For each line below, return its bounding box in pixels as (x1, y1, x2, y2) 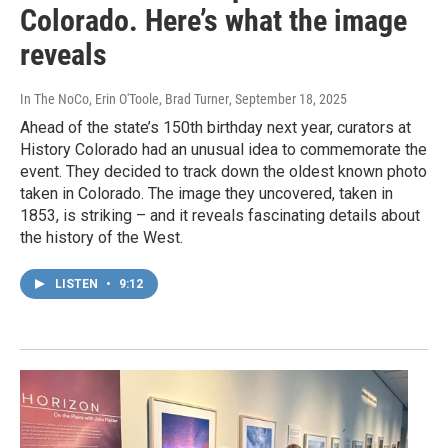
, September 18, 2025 (229, 91, 347, 108)
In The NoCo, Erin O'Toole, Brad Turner (20, 91, 229, 108)
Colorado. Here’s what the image (20, 3, 407, 39)
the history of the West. (20, 228, 183, 248)
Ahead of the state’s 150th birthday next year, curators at (20, 118, 411, 138)
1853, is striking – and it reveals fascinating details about (20, 206, 420, 226)
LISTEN (55, 277, 101, 292)
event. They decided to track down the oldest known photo (20, 162, 427, 182)
